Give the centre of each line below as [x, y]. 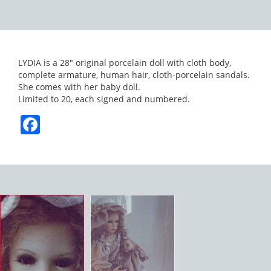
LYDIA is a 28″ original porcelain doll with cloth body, [125, 63]
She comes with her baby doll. [79, 87]
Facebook [83, 124]
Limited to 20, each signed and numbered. [104, 99]
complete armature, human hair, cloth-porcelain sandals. [134, 75]
